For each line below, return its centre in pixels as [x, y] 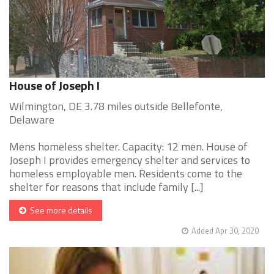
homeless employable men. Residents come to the [126, 174]
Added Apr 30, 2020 [225, 231]
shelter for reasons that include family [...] [106, 187]
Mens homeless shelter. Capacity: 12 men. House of [128, 147]
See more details [59, 210]
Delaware [32, 120]
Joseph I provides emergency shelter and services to [130, 160]
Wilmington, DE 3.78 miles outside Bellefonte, [116, 106]
